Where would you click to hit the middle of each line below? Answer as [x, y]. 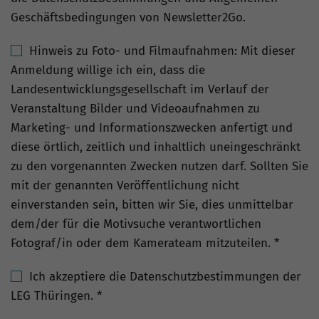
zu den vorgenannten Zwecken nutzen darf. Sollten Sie [159, 167]
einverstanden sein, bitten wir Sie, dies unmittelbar [152, 205]
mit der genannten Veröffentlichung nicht [125, 186]
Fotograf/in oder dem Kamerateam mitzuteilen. [142, 244]
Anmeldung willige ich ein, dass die [108, 70]
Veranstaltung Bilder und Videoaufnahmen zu [135, 109]
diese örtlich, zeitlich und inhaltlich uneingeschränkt [156, 147]
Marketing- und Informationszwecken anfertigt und [152, 128]
